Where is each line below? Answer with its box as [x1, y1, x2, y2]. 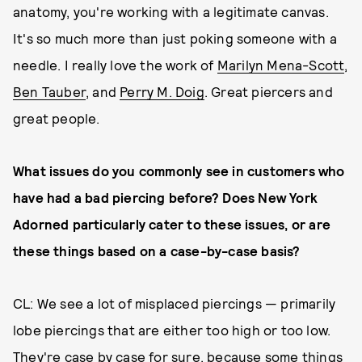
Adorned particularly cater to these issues [13, 215, 285, 232]
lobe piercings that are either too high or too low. [13, 321, 331, 338]
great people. [13, 109, 100, 126]
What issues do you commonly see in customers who [13, 162, 345, 179]
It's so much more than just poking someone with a [13, 29, 337, 46]
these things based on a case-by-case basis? [13, 242, 301, 259]
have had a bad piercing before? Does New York [13, 188, 318, 205]
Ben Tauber [13, 82, 86, 99]
